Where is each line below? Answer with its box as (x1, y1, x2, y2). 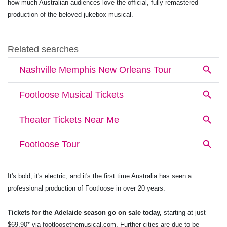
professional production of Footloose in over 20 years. (8, 184, 165, 192)
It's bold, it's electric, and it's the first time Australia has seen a (8, 172, 192, 180)
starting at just (164, 208, 206, 216)
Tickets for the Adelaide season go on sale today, (8, 208, 164, 216)
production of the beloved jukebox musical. (8, 10, 133, 18)
